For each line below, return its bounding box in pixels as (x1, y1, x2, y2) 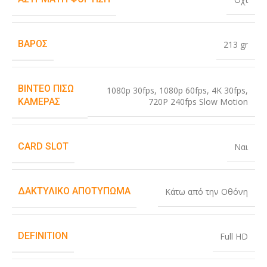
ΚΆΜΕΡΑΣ (18, 96, 60, 108)
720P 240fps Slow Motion (148, 95, 248, 107)
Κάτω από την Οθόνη (165, 186, 248, 198)
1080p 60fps (159, 84, 207, 96)
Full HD (220, 231, 248, 243)
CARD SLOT (18, 141, 69, 153)
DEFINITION (18, 230, 68, 242)
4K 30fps (212, 84, 246, 96)
